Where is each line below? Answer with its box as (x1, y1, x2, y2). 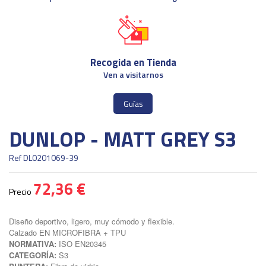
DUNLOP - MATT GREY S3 (9, 123, 236, 155)
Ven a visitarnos (103, 68, 163, 81)
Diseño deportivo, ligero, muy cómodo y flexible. (9, 216, 175, 227)
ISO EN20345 (56, 238, 106, 250)
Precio (9, 185, 33, 198)
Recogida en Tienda (90, 55, 176, 71)
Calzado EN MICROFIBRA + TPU (9, 227, 126, 239)
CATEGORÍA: (9, 249, 59, 261)
